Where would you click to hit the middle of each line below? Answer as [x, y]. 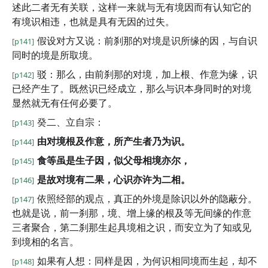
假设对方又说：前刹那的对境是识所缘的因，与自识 [147, 41]
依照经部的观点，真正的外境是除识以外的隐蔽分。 [147, 199]
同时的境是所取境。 [55, 55]
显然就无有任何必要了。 [65, 103]
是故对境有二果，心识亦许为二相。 [114, 179]
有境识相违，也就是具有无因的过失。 [93, 22]
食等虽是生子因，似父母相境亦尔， [114, 160]
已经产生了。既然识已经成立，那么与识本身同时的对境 [132, 89]
